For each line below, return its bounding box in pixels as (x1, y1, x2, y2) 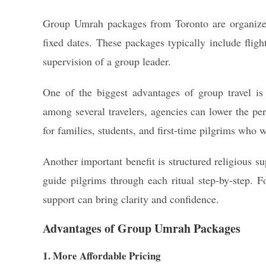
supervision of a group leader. (43, 54, 171, 68)
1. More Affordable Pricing (43, 248, 161, 263)
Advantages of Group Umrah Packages (43, 220, 240, 237)
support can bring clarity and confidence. (43, 192, 219, 206)
